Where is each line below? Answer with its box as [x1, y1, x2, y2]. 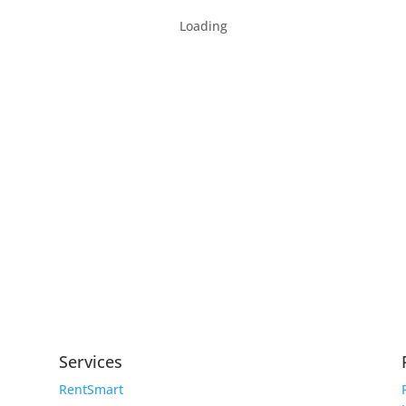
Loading [179, 17, 227, 35]
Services [58, 351, 122, 373]
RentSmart [58, 381, 123, 399]
